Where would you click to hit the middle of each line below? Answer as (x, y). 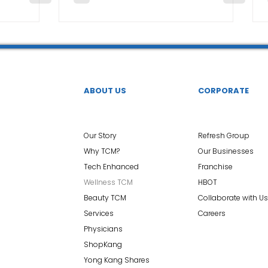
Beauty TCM (105, 198)
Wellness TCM (108, 182)
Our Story (100, 135)
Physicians (103, 229)
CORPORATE (223, 91)
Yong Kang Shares (117, 260)
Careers (212, 213)
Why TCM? (102, 151)
